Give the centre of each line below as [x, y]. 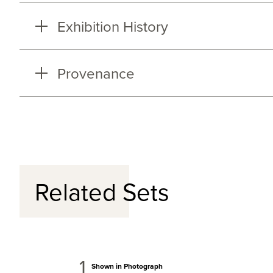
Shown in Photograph [127, 266]
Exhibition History [112, 26]
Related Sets [102, 191]
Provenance [96, 73]
